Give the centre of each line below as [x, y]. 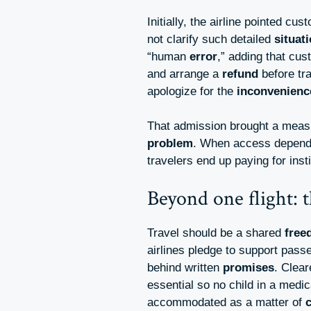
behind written [185, 267]
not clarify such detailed [211, 39]
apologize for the [192, 91]
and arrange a [185, 74]
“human [168, 56]
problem [170, 144]
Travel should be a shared [216, 233]
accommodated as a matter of [226, 302]
